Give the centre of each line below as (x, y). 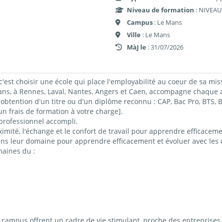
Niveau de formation (161, 10)
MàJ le (137, 47)
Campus (140, 22)
